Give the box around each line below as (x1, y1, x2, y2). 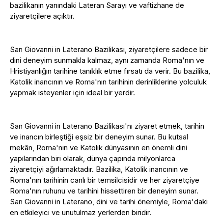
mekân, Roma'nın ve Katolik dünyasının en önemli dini (10, 143, 187, 152)
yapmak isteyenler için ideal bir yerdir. (10, 88, 135, 97)
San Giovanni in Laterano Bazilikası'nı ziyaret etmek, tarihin (10, 121, 204, 131)
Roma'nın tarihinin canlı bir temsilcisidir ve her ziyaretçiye (10, 175, 199, 185)
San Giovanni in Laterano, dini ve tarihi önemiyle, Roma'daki (10, 197, 208, 206)
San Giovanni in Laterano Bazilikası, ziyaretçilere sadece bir (10, 45, 208, 54)
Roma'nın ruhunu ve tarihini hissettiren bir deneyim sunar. (10, 186, 198, 195)
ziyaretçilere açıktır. (10, 11, 75, 21)
